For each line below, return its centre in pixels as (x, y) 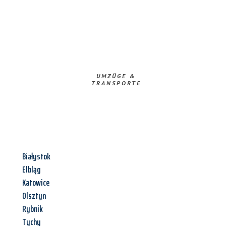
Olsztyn (34, 196)
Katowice (36, 183)
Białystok (36, 157)
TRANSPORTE (116, 83)
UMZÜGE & (116, 76)
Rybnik (33, 209)
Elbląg (32, 170)
